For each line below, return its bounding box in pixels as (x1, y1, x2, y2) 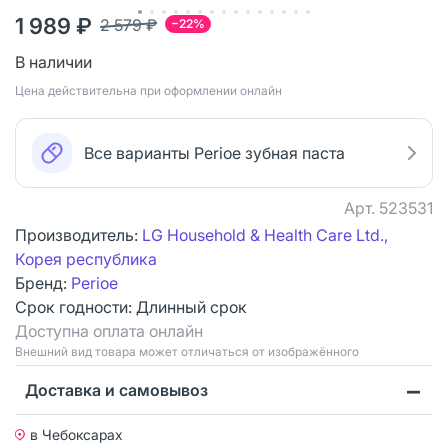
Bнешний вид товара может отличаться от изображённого (15, 343, 359, 359)
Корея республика (15, 248, 157, 269)
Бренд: (15, 272, 71, 293)
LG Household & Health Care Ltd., (142, 224, 388, 245)
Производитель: (15, 224, 142, 245)
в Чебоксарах (30, 425, 123, 443)
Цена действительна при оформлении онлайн (15, 82, 282, 98)
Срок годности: (15, 296, 136, 317)
